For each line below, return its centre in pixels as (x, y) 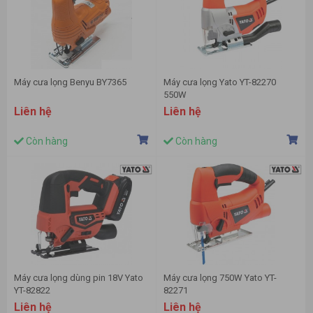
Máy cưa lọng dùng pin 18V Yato (79, 278)
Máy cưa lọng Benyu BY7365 (70, 82)
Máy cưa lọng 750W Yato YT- (220, 278)
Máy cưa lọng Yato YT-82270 (220, 82)
